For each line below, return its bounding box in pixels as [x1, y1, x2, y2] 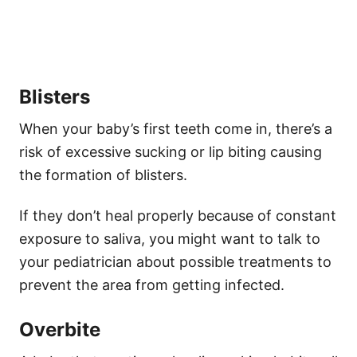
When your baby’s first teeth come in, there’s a [19, 120, 332, 138]
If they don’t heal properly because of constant [19, 207, 336, 225]
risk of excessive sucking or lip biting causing [19, 143, 322, 161]
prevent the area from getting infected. [19, 277, 284, 294]
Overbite [19, 318, 100, 342]
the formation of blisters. [19, 167, 187, 184]
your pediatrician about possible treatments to [19, 253, 331, 271]
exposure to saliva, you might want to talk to [19, 230, 320, 248]
